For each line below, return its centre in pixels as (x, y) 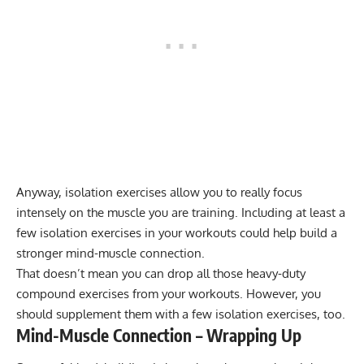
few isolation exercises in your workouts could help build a (177, 233)
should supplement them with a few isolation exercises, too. (181, 314)
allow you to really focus (234, 193)
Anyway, (41, 193)
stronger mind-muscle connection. (110, 253)
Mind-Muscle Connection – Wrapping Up (159, 336)
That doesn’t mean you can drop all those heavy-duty (161, 274)
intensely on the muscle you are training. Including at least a (181, 213)
